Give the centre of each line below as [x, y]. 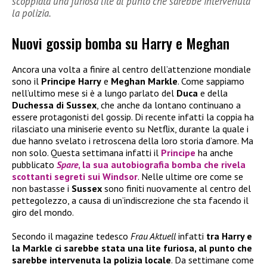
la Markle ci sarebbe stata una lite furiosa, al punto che [132, 248]
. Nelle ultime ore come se [190, 177]
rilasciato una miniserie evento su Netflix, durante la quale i [130, 129]
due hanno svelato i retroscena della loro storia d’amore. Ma [133, 141]
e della [213, 93]
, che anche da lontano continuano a [169, 105]
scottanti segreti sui [57, 177]
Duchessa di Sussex [54, 105]
